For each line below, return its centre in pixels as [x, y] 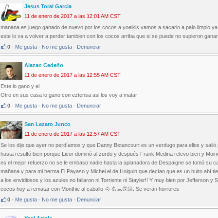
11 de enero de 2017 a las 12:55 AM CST [73, 75]
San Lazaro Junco [47, 124]
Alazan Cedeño [44, 65]
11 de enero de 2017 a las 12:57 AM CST [73, 134]
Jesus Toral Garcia [48, 7]
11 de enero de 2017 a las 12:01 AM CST [73, 16]
